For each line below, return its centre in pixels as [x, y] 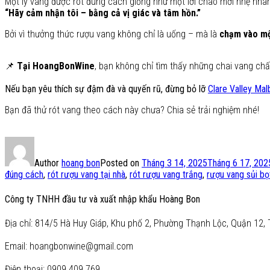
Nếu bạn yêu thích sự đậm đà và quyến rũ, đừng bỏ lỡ [106, 89]
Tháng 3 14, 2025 [174, 163]
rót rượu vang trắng [166, 175]
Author [48, 163]
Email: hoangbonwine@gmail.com [69, 246]
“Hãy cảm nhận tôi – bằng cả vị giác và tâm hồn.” [103, 13]
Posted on [121, 163]
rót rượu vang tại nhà [86, 175]
